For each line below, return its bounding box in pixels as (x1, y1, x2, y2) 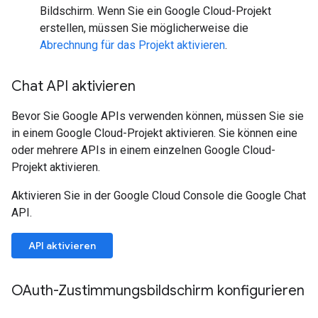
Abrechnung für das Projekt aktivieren (40, 38, 225, 52)
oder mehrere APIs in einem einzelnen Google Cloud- (11, 143, 275, 157)
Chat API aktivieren (11, 77, 136, 95)
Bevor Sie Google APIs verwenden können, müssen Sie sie (11, 109, 304, 123)
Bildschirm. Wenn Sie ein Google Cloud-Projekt (40, 4, 271, 18)
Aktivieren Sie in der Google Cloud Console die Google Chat (11, 189, 306, 202)
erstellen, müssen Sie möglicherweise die (40, 21, 248, 35)
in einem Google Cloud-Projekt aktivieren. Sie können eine (11, 126, 297, 140)
